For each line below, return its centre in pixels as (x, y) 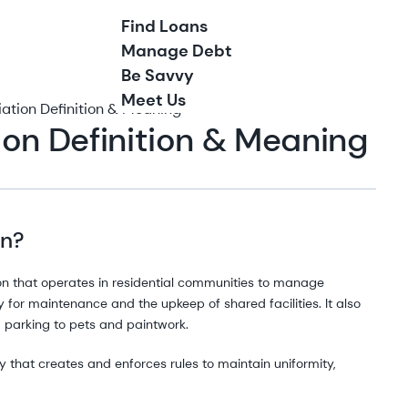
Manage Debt (177, 51)
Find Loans (164, 26)
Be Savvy (158, 76)
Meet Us (153, 100)
